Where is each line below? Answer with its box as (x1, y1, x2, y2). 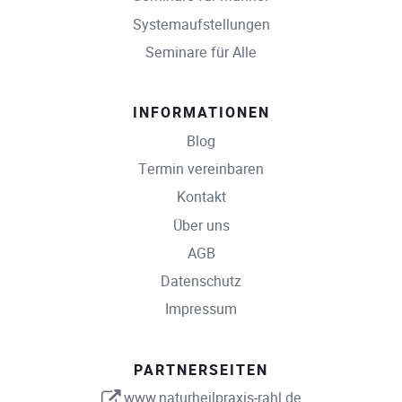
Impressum (165, 299, 237, 320)
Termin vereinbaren (138, 159, 264, 180)
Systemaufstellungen (132, 13, 270, 35)
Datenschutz (161, 270, 241, 292)
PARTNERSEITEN (134, 359, 268, 381)
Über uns (172, 214, 230, 236)
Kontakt (176, 187, 226, 208)
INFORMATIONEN (132, 102, 270, 125)
